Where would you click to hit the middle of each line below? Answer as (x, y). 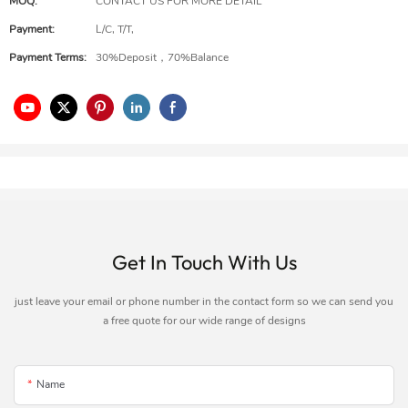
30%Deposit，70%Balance (162, 57)
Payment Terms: (48, 57)
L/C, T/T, (115, 29)
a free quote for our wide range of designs (204, 321)
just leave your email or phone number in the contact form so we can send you (204, 302)
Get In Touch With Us (204, 263)
